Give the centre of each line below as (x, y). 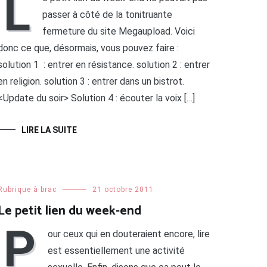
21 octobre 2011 (123, 190)
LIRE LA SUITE (49, 130)
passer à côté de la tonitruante (107, 15)
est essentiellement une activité (116, 251)
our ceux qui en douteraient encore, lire (128, 234)
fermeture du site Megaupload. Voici (118, 32)
